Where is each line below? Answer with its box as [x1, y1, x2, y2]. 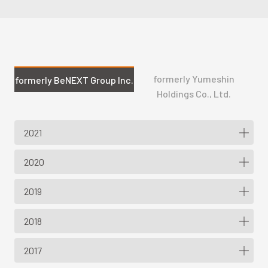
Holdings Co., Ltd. [156, 87, 231, 99]
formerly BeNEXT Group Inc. [15, 74, 134, 86]
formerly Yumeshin [153, 72, 234, 84]
